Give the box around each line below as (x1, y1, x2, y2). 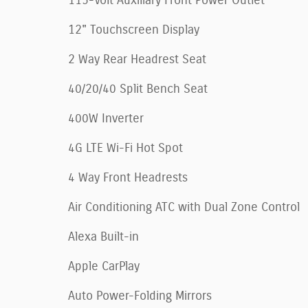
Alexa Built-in (68, 230, 139, 243)
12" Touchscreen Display (68, 23, 199, 36)
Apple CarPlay (68, 260, 140, 273)
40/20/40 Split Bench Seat (68, 82, 208, 96)
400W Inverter (68, 112, 144, 125)
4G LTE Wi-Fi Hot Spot (68, 142, 183, 155)
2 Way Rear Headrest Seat (68, 53, 206, 66)
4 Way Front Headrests (68, 171, 188, 184)
